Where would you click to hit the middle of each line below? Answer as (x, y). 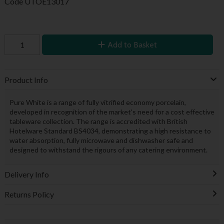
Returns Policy (29, 194)
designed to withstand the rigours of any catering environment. (108, 149)
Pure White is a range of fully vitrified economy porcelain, (97, 102)
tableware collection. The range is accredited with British (98, 121)
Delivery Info (26, 174)
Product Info (26, 80)
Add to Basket (132, 44)
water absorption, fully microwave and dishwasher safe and (101, 140)
